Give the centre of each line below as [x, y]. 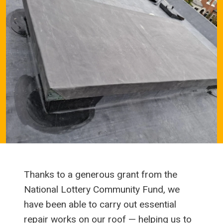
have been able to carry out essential [100, 204]
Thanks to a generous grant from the [101, 174]
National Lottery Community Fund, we [102, 189]
